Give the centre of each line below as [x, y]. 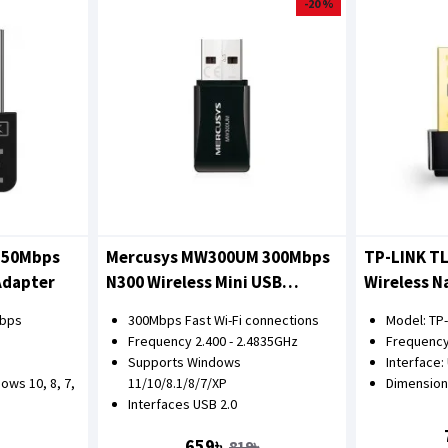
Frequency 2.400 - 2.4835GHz [212, 341]
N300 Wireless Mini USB [193, 282]
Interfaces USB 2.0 [182, 404]
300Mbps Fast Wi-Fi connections [223, 320]
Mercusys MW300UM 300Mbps [217, 257]
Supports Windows [184, 362]
